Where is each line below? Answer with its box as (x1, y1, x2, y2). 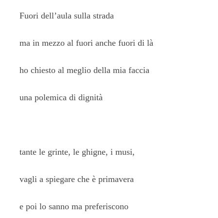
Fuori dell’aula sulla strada (19, 11, 114, 20)
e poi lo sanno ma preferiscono (19, 201, 128, 211)
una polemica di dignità (19, 92, 103, 102)
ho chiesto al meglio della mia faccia (19, 65, 149, 75)
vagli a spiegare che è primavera (19, 174, 134, 184)
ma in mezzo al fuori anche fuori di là (19, 38, 153, 48)
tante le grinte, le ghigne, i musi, (19, 147, 135, 157)
